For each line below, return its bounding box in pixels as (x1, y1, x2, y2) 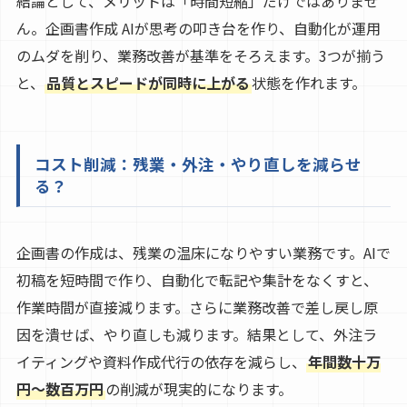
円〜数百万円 (15, 377, 104, 400)
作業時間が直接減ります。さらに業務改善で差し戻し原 (15, 295, 378, 318)
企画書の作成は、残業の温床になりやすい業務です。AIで (15, 241, 391, 263)
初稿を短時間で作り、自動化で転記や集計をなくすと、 (15, 268, 378, 291)
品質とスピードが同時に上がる (45, 71, 250, 94)
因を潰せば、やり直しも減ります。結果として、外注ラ (15, 323, 377, 345)
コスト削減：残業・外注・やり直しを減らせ (34, 152, 362, 175)
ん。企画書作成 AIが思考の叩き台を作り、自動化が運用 (15, 16, 381, 39)
